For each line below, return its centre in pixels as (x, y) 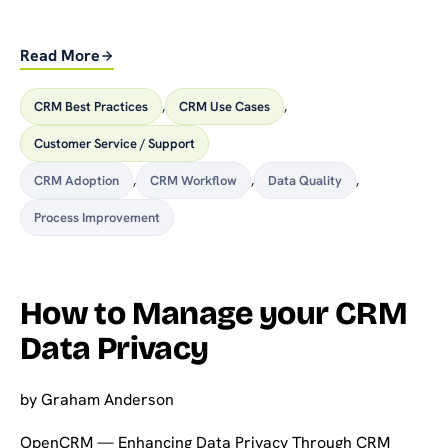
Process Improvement (97, 217)
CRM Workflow (193, 180)
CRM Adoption (76, 180)
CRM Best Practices (91, 106)
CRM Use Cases (224, 106)
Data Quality (305, 180)
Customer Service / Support (114, 143)
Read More (60, 55)
